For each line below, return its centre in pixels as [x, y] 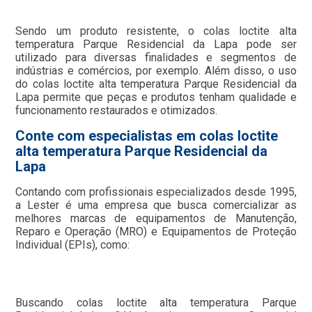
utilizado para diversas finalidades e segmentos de [156, 57]
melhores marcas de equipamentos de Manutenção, [156, 218]
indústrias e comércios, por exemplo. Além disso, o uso [156, 70]
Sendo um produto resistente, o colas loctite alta [156, 31]
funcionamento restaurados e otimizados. [117, 110]
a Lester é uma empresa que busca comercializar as [156, 205]
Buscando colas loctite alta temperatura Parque [156, 302]
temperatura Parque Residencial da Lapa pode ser [156, 44]
